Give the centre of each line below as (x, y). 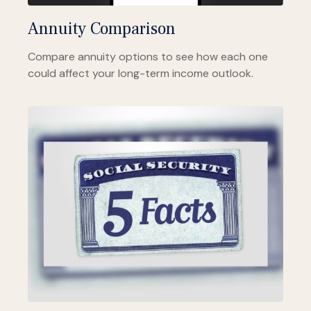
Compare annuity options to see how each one (148, 57)
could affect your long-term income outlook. (141, 74)
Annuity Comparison (102, 29)
